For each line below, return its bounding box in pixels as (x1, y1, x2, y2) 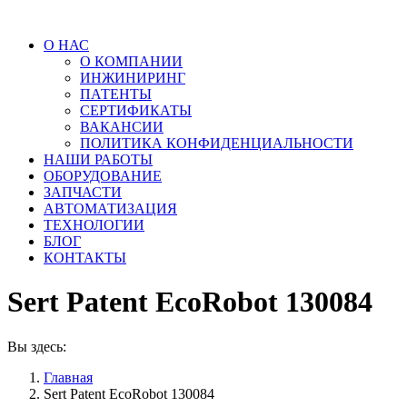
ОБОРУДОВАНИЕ (44, 168, 162, 184)
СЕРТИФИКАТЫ (80, 103, 192, 118)
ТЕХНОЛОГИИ (44, 217, 144, 233)
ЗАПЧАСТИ (44, 184, 122, 200)
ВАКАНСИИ (80, 119, 164, 134)
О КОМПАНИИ (80, 54, 183, 69)
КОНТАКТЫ (44, 250, 126, 265)
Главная (44, 369, 93, 385)
